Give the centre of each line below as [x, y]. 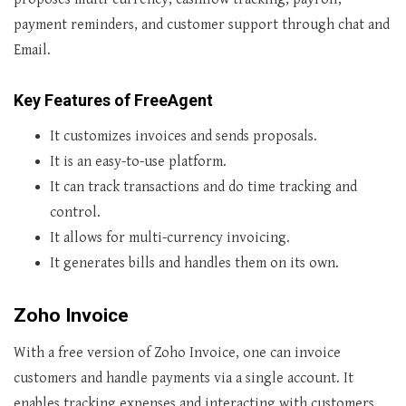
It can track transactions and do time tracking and [203, 187]
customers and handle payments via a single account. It [184, 378]
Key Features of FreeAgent [113, 100]
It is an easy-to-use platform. [138, 162]
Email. [32, 50]
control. [75, 213]
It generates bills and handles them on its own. [194, 263]
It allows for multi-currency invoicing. [170, 238]
